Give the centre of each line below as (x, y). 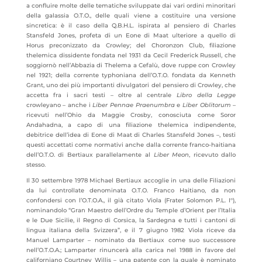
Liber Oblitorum (206, 105)
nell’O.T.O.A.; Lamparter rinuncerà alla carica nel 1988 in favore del (131, 250)
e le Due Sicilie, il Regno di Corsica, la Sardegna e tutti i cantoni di (131, 220)
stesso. (36, 165)
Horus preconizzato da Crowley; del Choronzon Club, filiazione (131, 45)
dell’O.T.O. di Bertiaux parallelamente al (90, 155)
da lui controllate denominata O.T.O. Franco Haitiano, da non (131, 190)
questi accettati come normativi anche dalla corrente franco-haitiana (131, 145)
